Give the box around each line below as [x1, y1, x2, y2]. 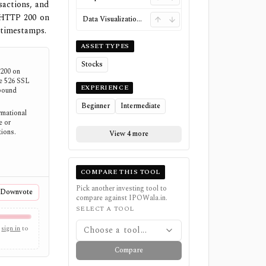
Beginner [81, 100, 110, 112]
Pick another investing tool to [75, 183, 167, 194]
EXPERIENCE [80, 83, 129, 93]
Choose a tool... [83, 224, 147, 236]
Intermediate [120, 100, 160, 112]
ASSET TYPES [80, 41, 129, 51]
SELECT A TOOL [75, 204, 134, 214]
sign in [1, 223, 21, 233]
